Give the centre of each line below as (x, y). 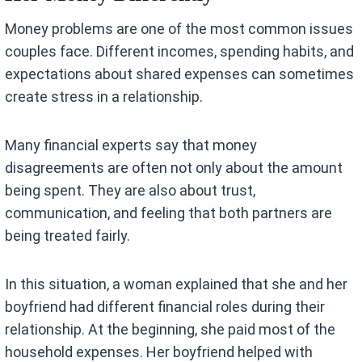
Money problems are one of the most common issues (179, 29)
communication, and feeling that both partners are (169, 213)
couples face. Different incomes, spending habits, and (180, 52)
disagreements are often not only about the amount (174, 168)
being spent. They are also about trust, (130, 191)
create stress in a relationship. (104, 97)
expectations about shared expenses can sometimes (180, 74)
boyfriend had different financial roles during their (165, 307)
